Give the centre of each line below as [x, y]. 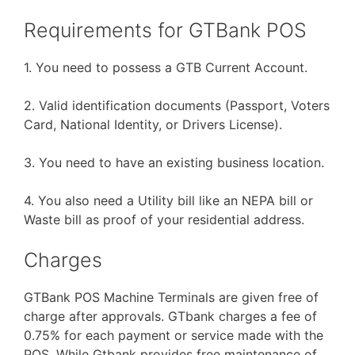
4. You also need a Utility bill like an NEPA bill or [168, 200]
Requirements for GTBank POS [165, 30]
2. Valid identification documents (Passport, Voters [177, 105]
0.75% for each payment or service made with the [174, 335]
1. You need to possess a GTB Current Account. [166, 67]
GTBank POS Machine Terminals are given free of [171, 297]
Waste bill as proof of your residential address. [164, 219]
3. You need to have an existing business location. [174, 162]
